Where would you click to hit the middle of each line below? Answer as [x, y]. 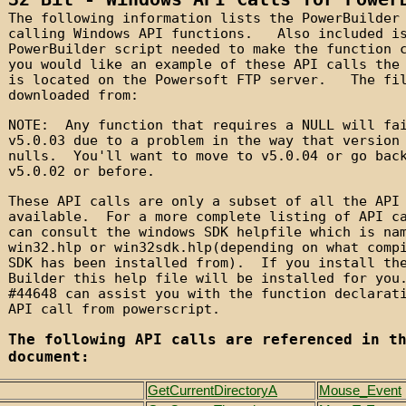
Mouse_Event [360, 390]
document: [49, 357]
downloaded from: [73, 95]
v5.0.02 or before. [82, 171]
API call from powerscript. [114, 309]
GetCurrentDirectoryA [213, 390]
